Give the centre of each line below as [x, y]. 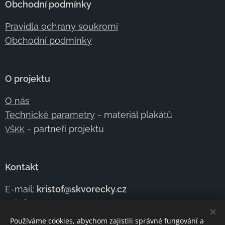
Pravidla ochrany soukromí [62, 26]
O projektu [28, 79]
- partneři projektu [64, 129]
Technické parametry [50, 115]
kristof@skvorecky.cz [82, 189]
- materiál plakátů [134, 115]
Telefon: [23, 203]
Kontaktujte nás [39, 217]
